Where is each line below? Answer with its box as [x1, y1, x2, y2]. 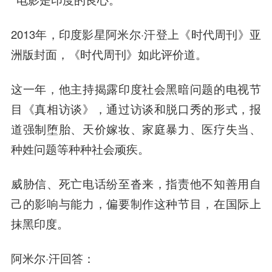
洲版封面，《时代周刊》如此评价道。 [10, 46, 207, 62]
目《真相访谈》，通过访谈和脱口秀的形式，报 [10, 100, 262, 117]
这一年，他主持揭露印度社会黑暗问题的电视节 [10, 80, 262, 97]
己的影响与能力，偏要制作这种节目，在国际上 [10, 195, 262, 211]
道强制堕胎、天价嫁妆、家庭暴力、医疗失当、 [10, 120, 262, 137]
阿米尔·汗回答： [10, 250, 95, 266]
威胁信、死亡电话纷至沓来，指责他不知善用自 [10, 175, 262, 191]
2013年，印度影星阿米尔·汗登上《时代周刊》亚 [10, 25, 262, 42]
